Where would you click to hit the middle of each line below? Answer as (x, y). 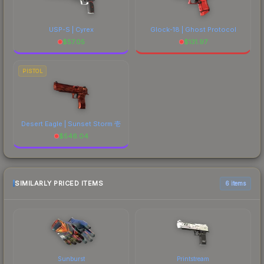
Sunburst (71, 258)
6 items (235, 183)
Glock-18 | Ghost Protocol (193, 29)
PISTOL (32, 71)
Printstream (193, 258)
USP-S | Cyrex (71, 29)
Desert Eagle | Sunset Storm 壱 (71, 123)
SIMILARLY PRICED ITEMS (59, 184)
